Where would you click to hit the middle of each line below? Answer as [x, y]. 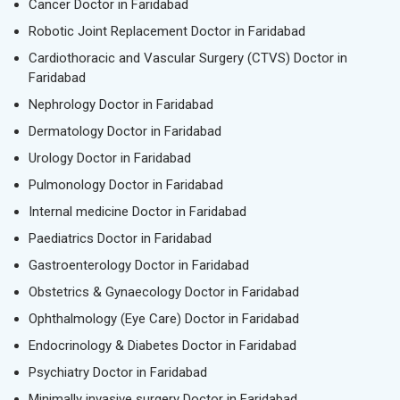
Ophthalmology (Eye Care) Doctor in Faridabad [164, 319]
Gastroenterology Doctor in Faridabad [139, 265]
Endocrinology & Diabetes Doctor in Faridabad [162, 346]
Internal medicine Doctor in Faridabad [137, 212]
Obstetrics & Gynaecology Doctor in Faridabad [164, 292]
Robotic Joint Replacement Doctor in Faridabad [167, 31]
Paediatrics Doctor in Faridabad [120, 238]
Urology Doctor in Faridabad [110, 158]
